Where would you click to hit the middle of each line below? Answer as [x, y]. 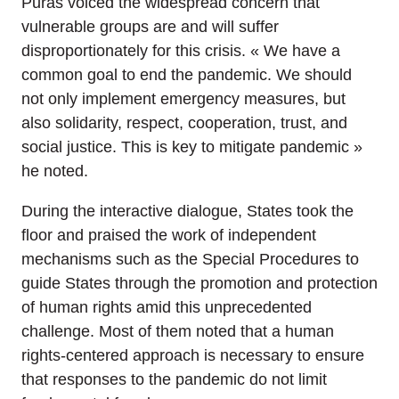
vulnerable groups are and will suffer [150, 26]
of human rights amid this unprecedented [167, 307]
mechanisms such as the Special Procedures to [190, 259]
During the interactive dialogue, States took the [187, 211]
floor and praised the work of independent [169, 235]
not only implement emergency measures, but [183, 98]
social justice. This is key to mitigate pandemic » [192, 147]
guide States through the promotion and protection [199, 283]
